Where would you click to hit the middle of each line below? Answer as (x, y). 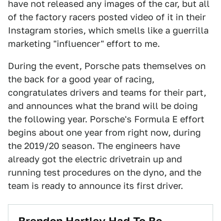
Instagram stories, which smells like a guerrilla (108, 30)
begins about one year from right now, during (104, 132)
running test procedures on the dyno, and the (105, 172)
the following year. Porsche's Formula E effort (106, 119)
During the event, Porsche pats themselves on (107, 66)
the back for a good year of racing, (81, 79)
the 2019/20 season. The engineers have (94, 146)
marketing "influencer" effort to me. (84, 44)
